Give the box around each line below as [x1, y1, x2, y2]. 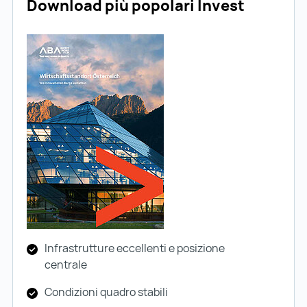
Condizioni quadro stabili [45, 284, 168, 299]
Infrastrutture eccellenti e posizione [45, 240, 225, 256]
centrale [45, 256, 87, 272]
